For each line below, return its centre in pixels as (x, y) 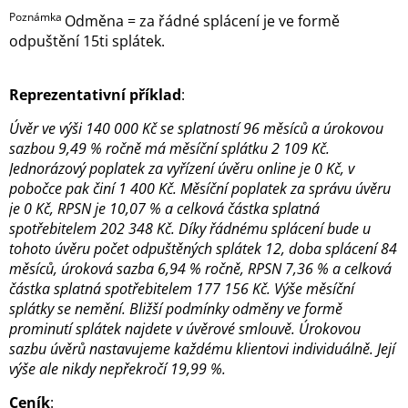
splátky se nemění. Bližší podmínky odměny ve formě (176, 309)
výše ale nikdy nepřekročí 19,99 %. (117, 369)
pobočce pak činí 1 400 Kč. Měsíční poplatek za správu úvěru (200, 189)
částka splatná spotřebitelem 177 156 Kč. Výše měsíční (182, 289)
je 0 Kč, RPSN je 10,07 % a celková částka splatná (164, 209)
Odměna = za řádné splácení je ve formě (202, 21)
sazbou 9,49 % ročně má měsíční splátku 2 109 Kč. (169, 149)
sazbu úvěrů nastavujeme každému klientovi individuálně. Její (202, 349)
